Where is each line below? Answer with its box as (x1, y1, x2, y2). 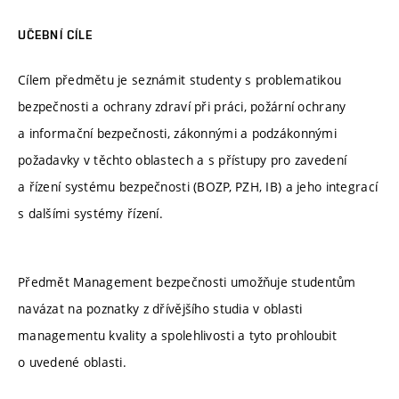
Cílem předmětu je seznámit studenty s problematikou (18, 70, 342, 88)
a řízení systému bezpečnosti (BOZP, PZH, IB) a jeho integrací (18, 177, 379, 195)
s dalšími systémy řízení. (18, 204, 163, 222)
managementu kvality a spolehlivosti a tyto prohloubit (18, 327, 337, 345)
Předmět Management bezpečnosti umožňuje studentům (18, 273, 356, 291)
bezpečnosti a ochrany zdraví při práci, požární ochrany (18, 97, 346, 115)
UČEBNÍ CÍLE (18, 28, 94, 43)
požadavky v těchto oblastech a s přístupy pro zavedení (18, 151, 347, 168)
